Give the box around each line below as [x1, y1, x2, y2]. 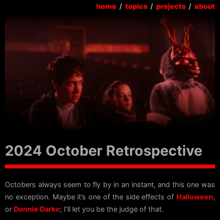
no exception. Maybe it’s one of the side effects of [5, 192, 176, 201]
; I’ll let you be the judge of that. [60, 204, 164, 213]
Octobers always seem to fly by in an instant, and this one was [5, 180, 215, 189]
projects [156, 2, 186, 10]
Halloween [176, 192, 213, 201]
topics [125, 2, 147, 10]
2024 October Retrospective [5, 141, 202, 159]
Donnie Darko [14, 204, 60, 213]
